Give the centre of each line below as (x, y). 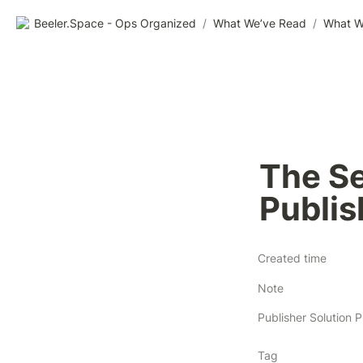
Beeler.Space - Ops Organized (115, 23)
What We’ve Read (260, 23)
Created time (292, 258)
